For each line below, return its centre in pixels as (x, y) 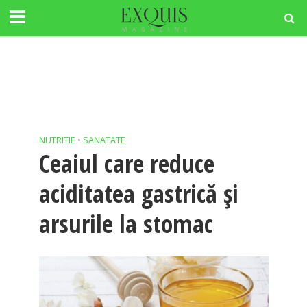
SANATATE (104, 140)
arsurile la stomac (126, 224)
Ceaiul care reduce (126, 163)
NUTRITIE (57, 140)
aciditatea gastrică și (138, 194)
